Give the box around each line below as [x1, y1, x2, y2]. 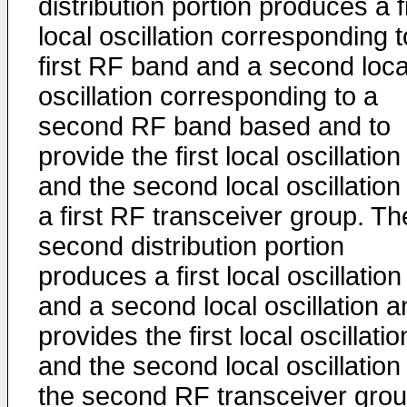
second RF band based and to [38, 112, 391, 141]
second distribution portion [38, 232, 344, 261]
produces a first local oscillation [38, 262, 402, 291]
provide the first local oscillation [38, 142, 401, 171]
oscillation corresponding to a [38, 82, 378, 111]
